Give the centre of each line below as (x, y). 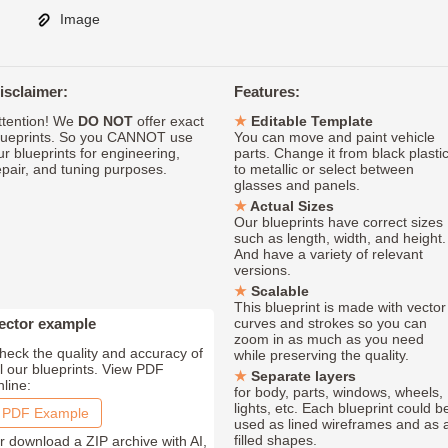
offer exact (168, 121)
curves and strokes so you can (330, 323)
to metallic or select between (324, 169)
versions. (262, 270)
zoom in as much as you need (329, 339)
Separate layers (303, 376)
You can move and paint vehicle (334, 137)
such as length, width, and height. (340, 238)
